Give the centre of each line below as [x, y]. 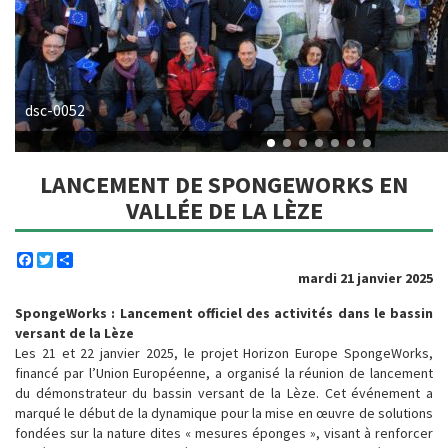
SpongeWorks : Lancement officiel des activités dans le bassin [224, 313]
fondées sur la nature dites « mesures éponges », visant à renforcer [224, 433]
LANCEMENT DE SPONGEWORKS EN [224, 184]
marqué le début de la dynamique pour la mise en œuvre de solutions [224, 413]
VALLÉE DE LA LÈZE [224, 210]
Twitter [74, 260]
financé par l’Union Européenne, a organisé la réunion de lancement [224, 373]
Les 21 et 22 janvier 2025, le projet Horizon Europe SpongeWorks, [224, 353]
